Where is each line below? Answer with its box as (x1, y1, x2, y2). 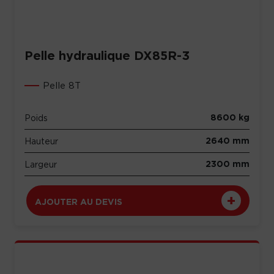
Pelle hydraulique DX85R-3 (24, 48, 190, 64)
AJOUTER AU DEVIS (35, 196, 122, 207)
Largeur (24, 159, 57, 169)
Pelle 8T (43, 80, 81, 91)
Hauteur (24, 136, 58, 146)
